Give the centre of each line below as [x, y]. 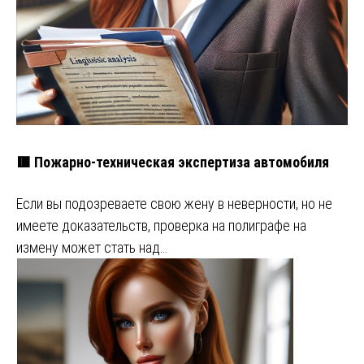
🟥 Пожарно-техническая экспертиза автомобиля [173, 162]
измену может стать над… [92, 247]
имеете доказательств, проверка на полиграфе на [161, 225]
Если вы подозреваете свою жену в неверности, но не [174, 203]
